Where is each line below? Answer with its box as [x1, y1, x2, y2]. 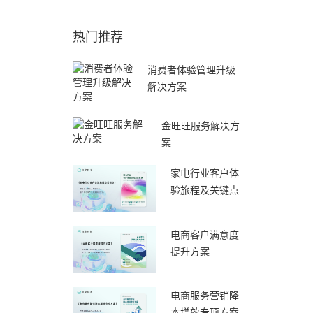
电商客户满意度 [170, 228, 239, 240]
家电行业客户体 [170, 168, 239, 179]
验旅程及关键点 [170, 184, 239, 196]
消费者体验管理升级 [147, 64, 236, 75]
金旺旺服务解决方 [161, 120, 240, 131]
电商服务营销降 [170, 290, 239, 302]
